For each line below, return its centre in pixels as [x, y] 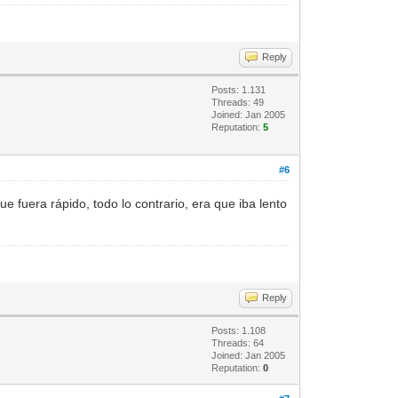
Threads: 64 [238, 343]
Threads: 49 [238, 103]
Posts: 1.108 [239, 331]
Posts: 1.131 [239, 90]
